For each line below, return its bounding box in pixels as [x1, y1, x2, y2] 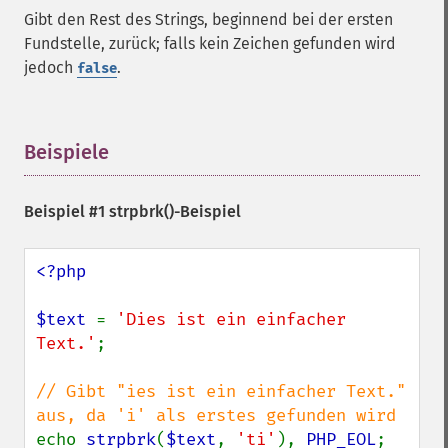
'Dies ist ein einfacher [116, 309, 346, 330]
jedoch [24, 58, 77, 77]
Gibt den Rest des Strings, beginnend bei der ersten [24, 10, 393, 29]
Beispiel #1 [24, 202, 109, 221]
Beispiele [24, 140, 109, 164]
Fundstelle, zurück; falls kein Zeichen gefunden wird [24, 34, 396, 53]
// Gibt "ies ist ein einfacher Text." [36, 381, 406, 402]
